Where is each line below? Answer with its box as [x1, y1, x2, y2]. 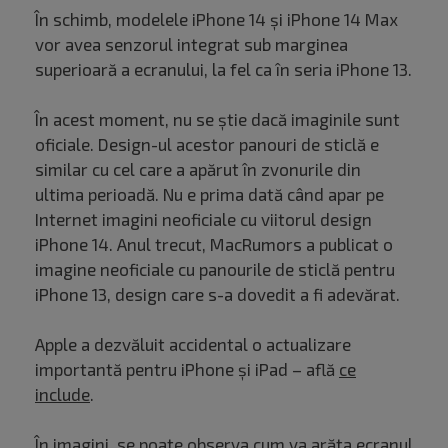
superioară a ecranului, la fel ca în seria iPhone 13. [35, 59, 412, 80]
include [35, 384, 90, 405]
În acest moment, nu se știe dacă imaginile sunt [35, 109, 400, 130]
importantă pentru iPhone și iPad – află [35, 359, 339, 380]
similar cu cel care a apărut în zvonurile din [35, 159, 361, 180]
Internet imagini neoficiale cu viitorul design [35, 209, 372, 230]
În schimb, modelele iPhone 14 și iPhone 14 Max [35, 9, 398, 30]
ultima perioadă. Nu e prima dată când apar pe [35, 184, 384, 205]
